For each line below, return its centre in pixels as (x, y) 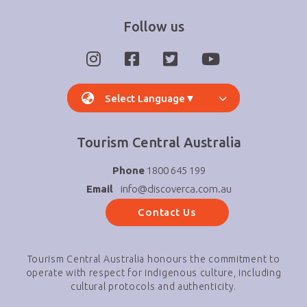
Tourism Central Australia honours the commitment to (153, 259)
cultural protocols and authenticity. (153, 286)
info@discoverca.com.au (176, 189)
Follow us (153, 26)
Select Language (145, 98)
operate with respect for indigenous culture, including (153, 273)
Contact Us (167, 212)
